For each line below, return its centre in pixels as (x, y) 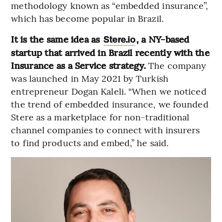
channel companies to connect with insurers (106, 129)
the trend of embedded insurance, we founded (110, 104)
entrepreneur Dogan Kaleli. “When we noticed (109, 91)
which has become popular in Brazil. (87, 18)
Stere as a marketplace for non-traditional (100, 116)
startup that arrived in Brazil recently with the (110, 52)
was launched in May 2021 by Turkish (90, 78)
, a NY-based (163, 39)
